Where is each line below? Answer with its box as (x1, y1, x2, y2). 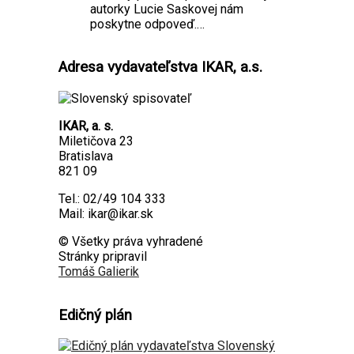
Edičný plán (58, 306, 132, 324)
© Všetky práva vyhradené (58, 234, 203, 249)
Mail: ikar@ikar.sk (58, 206, 153, 221)
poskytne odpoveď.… (90, 16, 205, 32)
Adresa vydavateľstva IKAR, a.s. (58, 58, 262, 77)
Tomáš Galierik (58, 264, 139, 279)
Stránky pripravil (58, 249, 147, 264)
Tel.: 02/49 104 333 (58, 191, 166, 206)
